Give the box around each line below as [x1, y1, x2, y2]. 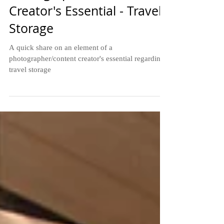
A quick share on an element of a [9, 61, 112, 69]
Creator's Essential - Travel [9, 20, 161, 37]
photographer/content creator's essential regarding [9, 72, 164, 80]
